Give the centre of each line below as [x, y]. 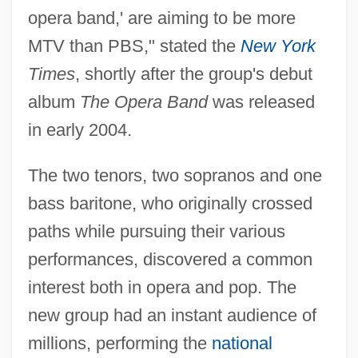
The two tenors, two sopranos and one [175, 175]
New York [278, 46]
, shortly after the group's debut [193, 74]
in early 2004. [80, 129]
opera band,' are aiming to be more [161, 18]
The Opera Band [143, 101]
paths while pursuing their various [156, 231]
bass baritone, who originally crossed [170, 203]
